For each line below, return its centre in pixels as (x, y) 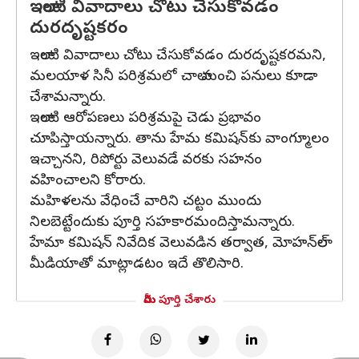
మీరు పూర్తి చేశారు (179, 301)
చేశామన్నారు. (68, 98)
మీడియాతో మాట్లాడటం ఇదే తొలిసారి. (137, 265)
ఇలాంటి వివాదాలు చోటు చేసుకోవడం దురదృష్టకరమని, (178, 56)
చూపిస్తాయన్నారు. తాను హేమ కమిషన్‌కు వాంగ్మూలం (179, 140)
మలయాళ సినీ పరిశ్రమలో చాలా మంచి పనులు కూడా (173, 77)
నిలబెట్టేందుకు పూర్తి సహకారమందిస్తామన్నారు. (162, 223)
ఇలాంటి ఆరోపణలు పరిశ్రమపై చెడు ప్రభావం (145, 119)
